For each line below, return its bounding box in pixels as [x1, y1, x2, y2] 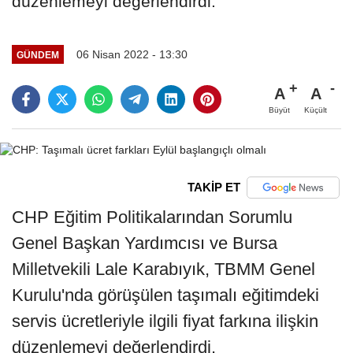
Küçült [304, 105, 327, 114]
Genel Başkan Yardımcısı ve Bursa [12, 232, 277, 253]
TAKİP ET [187, 180, 240, 195]
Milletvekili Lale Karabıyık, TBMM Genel [12, 258, 315, 279]
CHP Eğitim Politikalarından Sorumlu [12, 206, 292, 227]
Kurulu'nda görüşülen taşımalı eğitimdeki [12, 284, 319, 305]
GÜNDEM [16, 49, 59, 60]
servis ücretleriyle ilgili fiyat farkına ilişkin [12, 310, 318, 331]
